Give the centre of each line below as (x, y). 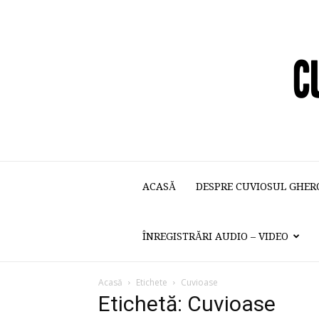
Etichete (152, 282)
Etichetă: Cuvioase (187, 304)
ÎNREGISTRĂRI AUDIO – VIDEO (215, 236)
